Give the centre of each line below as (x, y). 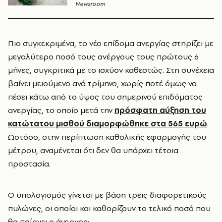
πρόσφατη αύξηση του (160, 110)
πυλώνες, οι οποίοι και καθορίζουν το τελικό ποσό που (109, 208)
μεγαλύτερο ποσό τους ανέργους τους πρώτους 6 (103, 56)
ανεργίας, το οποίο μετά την (61, 110)
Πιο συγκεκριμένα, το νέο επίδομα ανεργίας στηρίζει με (111, 43)
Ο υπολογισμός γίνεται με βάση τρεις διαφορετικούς (107, 195)
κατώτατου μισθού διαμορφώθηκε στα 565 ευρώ (108, 123)
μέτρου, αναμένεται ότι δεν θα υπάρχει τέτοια (93, 150)
